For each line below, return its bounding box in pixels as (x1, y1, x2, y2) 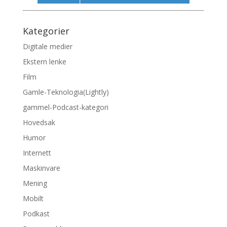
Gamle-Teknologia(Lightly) (22, 87, 109, 97)
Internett (22, 148, 51, 158)
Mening (22, 178, 47, 188)
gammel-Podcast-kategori (22, 102, 108, 112)
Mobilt (22, 194, 44, 204)
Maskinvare (22, 163, 60, 173)
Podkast (22, 209, 50, 219)
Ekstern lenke (22, 57, 66, 67)
